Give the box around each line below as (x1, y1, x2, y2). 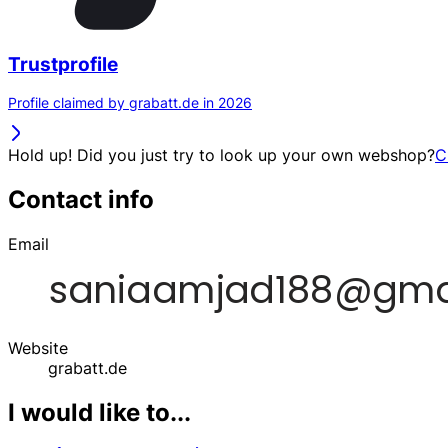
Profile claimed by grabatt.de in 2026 (8, 94, 252, 112)
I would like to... (8, 398, 191, 428)
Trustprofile (8, 52, 118, 76)
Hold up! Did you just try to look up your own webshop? (8, 145, 435, 166)
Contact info (8, 185, 154, 215)
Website (8, 338, 68, 359)
